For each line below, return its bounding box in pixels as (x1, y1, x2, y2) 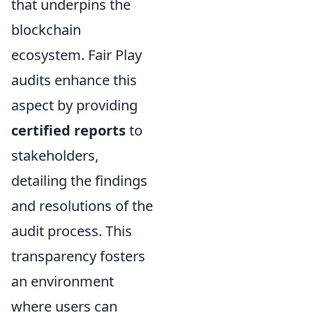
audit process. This (11, 221, 132, 240)
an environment (11, 271, 114, 291)
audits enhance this (11, 70, 137, 89)
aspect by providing (11, 95, 138, 115)
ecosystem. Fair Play (11, 45, 142, 64)
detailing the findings (11, 170, 147, 190)
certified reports (11, 120, 126, 140)
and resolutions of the (11, 196, 153, 215)
